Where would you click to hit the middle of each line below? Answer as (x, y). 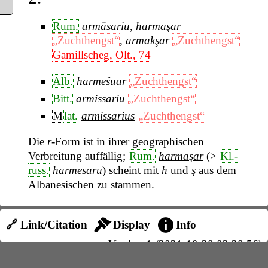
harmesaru (77, 170)
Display (131, 225)
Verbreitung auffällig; (78, 156)
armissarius (108, 115)
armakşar (147, 41)
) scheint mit (132, 170)
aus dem (216, 170)
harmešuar (101, 81)
